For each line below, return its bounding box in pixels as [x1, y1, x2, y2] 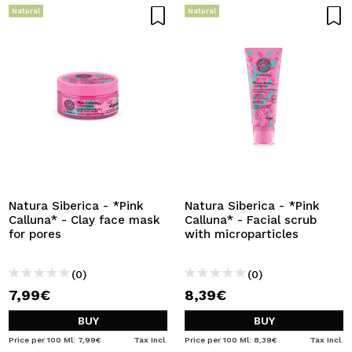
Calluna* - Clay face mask [9, 213, 160, 227]
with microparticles [185, 227, 299, 241]
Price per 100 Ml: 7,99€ [9, 335, 101, 344]
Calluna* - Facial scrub [185, 213, 317, 227]
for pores [9, 227, 61, 241]
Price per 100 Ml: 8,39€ [185, 335, 277, 344]
